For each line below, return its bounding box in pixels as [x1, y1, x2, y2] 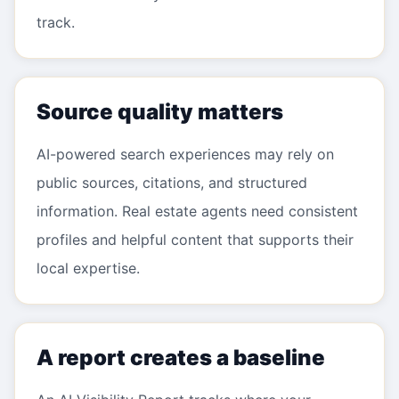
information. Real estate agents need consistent [37, 202, 358, 220]
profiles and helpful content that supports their [37, 231, 354, 248]
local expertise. [37, 259, 140, 277]
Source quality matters [37, 99, 283, 125]
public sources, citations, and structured [37, 174, 307, 191]
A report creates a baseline [37, 345, 325, 370]
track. [37, 13, 75, 31]
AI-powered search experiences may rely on [37, 145, 334, 163]
